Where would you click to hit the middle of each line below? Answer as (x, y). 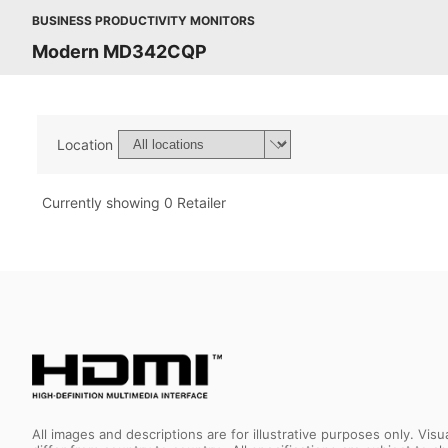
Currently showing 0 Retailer (134, 202)
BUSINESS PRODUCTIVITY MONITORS (143, 20)
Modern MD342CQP (119, 51)
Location (85, 144)
